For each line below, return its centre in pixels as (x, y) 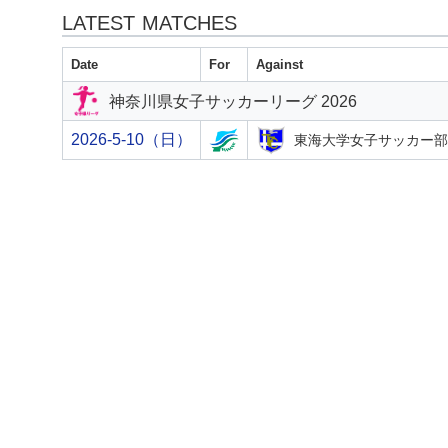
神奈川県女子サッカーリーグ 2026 (233, 101)
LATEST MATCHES (149, 23)
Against (279, 64)
